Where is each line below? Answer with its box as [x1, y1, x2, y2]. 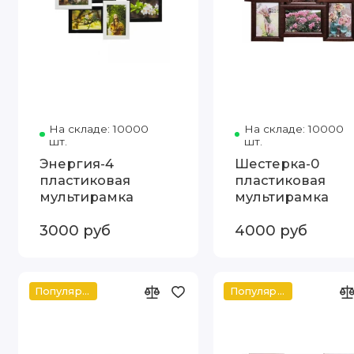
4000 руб [235, 220, 308, 239]
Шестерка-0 [235, 155, 320, 171]
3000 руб [40, 220, 111, 239]
